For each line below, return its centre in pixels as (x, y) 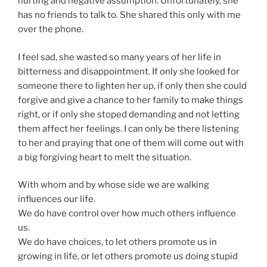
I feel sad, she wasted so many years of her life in (119, 57)
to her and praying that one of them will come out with (131, 143)
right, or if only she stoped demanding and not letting (129, 114)
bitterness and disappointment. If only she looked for (129, 71)
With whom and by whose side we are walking (114, 185)
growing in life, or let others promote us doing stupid (128, 257)
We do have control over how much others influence (127, 214)
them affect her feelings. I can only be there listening (128, 128)
